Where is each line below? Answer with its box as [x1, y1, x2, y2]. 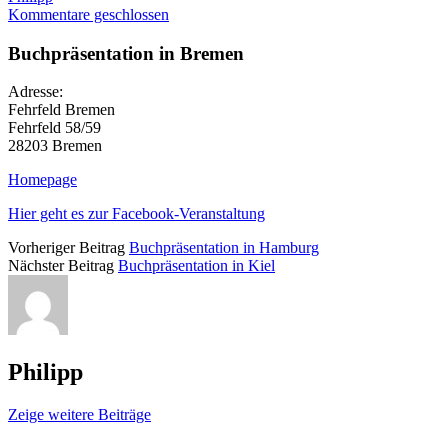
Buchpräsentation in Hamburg [129, 239, 319, 257]
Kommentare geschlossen [8, 6, 169, 23]
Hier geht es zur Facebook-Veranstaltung [8, 205, 265, 223]
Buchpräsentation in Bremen [8, 42, 244, 64]
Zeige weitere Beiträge [8, 406, 151, 424]
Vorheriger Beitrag [8, 239, 125, 257]
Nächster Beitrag [8, 257, 114, 275]
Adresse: [8, 83, 63, 101]
